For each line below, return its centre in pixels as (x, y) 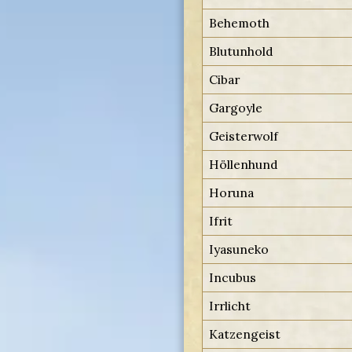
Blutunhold (242, 51)
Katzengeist (245, 334)
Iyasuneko (239, 249)
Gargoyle (236, 107)
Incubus (233, 277)
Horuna (232, 192)
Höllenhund (244, 164)
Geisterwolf (244, 136)
